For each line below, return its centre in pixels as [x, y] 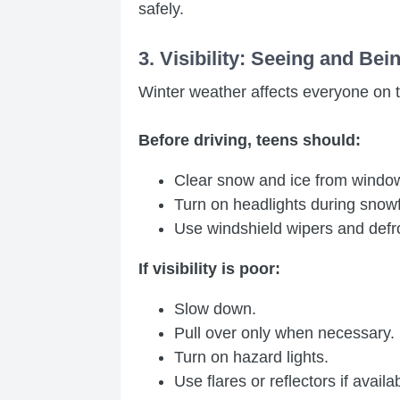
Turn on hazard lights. [251, 357]
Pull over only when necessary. [284, 333]
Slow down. [215, 308]
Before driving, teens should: [250, 140]
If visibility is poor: [209, 268]
